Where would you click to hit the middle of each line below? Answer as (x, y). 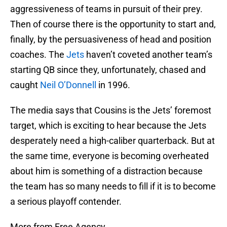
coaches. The (38, 55)
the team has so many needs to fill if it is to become (113, 186)
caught (25, 85)
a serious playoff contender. (66, 202)
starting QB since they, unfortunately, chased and (108, 70)
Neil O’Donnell (68, 85)
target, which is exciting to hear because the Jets (108, 126)
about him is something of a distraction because (106, 171)
